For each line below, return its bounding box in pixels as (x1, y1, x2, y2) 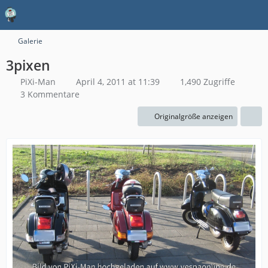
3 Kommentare (20, 89, 80, 100)
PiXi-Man (20, 76, 56, 87)
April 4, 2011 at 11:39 (76, 76, 160, 87)
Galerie (18, 36, 42, 46)
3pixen (6, 56, 50, 75)
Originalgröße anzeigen (154, 111, 233, 121)
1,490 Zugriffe (178, 76, 235, 87)
